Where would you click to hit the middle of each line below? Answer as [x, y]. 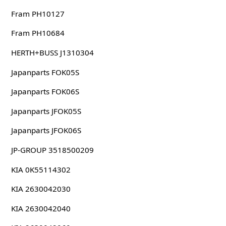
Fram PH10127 [38, 13]
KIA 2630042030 [41, 189]
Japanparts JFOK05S [46, 111]
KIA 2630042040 [41, 208]
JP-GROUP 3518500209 [52, 150]
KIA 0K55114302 [41, 169]
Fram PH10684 [38, 33]
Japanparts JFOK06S [46, 130]
